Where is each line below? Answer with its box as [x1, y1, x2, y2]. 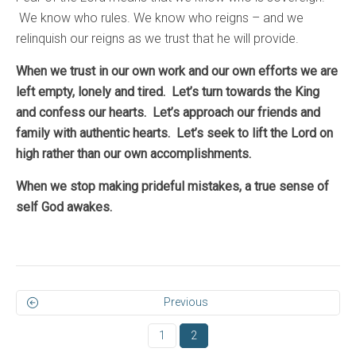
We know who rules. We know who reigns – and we [16, 10, 304, 25]
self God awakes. [16, 199, 112, 215]
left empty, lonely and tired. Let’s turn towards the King [16, 83, 319, 99]
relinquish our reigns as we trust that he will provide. [16, 30, 299, 46]
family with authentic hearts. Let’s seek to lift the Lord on [16, 125, 333, 141]
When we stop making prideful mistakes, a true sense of [16, 178, 329, 194]
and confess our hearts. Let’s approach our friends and [16, 104, 320, 120]
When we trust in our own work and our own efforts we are [16, 63, 338, 79]
